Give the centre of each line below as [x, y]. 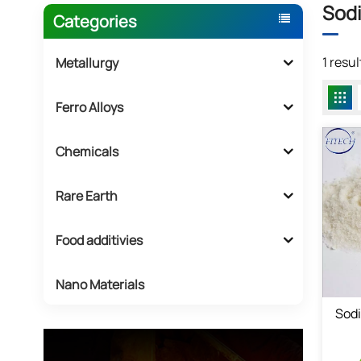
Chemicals [87, 152]
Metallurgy [87, 63]
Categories [95, 21]
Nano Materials [100, 285]
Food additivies [99, 241]
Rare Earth [86, 196]
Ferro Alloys [89, 108]
